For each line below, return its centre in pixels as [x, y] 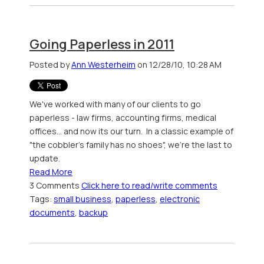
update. [45, 158]
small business [82, 199]
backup [93, 212]
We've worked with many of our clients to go [115, 104]
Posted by [50, 64]
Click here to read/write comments [149, 185]
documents [52, 212]
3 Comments [55, 185]
